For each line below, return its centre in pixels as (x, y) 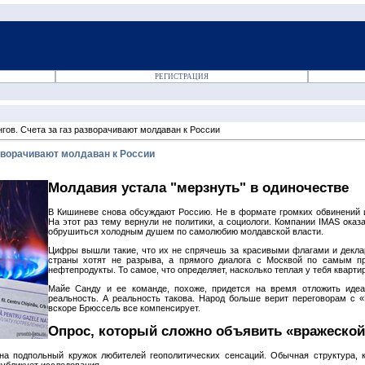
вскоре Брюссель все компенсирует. (124, 308)
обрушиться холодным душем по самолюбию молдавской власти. (186, 231)
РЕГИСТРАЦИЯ (182, 77)
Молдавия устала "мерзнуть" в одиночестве (198, 187)
